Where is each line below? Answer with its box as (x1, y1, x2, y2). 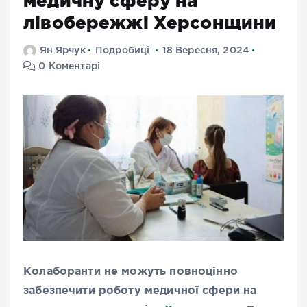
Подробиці (95, 46, 150, 55)
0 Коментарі (36, 62, 101, 71)
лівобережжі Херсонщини (23, 12, 277, 32)
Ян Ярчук (39, 46, 86, 55)
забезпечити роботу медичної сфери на (23, 283, 257, 296)
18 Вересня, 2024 (162, 46, 250, 55)
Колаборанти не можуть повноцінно (23, 264, 238, 277)
